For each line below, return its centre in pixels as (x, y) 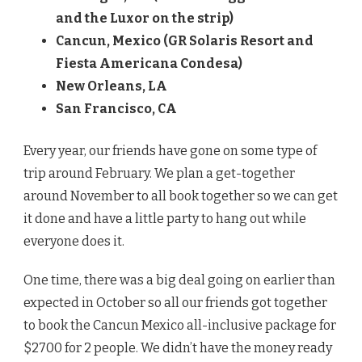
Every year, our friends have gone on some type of (170, 151)
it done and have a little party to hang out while (165, 219)
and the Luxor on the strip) (145, 19)
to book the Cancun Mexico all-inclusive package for (180, 326)
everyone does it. (74, 242)
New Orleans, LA (112, 86)
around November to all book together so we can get (181, 196)
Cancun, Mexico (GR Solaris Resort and (185, 41)
